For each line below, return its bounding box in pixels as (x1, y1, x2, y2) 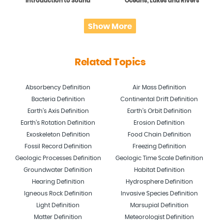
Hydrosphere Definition (125, 178, 193, 185)
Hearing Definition (31, 178, 84, 185)
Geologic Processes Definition (15, 155, 101, 161)
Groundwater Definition (24, 166, 92, 173)
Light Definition (36, 202, 80, 208)
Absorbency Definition (26, 84, 90, 90)
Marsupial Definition (130, 202, 189, 208)
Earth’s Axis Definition (27, 108, 89, 114)
